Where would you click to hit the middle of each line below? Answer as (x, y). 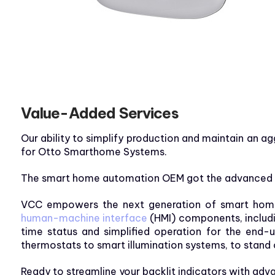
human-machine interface (84, 218)
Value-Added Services (99, 113)
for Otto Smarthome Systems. (94, 152)
